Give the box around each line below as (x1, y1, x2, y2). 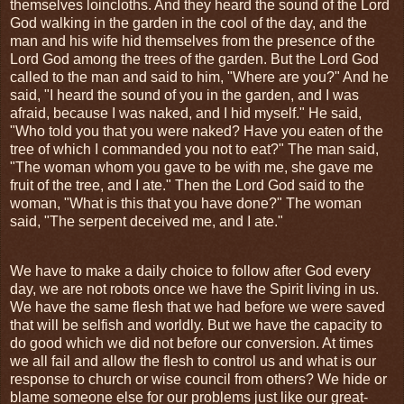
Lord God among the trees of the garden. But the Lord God (10, 50, 379, 67)
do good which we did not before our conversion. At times (10, 335, 373, 352)
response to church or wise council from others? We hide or (10, 372, 387, 388)
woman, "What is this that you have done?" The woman (10, 195, 362, 211)
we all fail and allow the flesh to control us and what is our (10, 353, 376, 370)
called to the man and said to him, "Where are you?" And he (10, 69, 389, 85)
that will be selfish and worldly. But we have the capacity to (10, 317, 382, 334)
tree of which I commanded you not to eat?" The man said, (10, 141, 379, 157)
